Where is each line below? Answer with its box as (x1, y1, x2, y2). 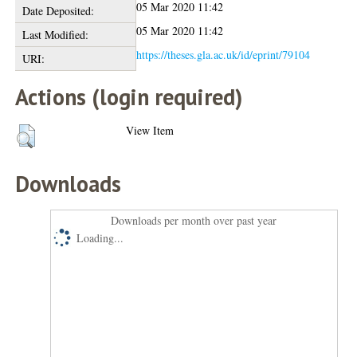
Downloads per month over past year (111, 213, 277, 228)
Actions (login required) (15, 82, 243, 112)
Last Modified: (22, 27, 88, 42)
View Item (126, 123, 175, 138)
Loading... (76, 230, 124, 245)
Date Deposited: (22, 3, 94, 18)
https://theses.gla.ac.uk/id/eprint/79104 (136, 47, 311, 62)
